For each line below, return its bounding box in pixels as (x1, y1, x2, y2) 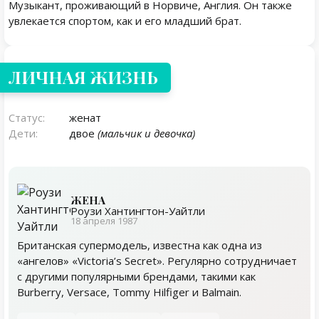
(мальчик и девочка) (98, 126, 195, 140)
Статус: (9, 110, 45, 125)
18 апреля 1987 (70, 214, 137, 227)
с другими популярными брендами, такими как (17, 269, 256, 283)
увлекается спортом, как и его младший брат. (9, 14, 241, 28)
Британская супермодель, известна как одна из (17, 238, 262, 252)
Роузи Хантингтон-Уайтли (70, 204, 205, 218)
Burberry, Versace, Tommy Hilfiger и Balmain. (17, 285, 241, 299)
